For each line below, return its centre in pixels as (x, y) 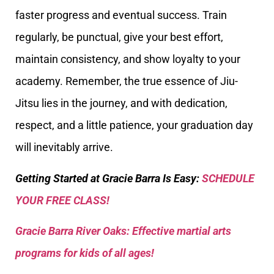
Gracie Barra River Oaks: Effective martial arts (123, 231)
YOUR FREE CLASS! (62, 200)
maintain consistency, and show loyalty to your (128, 59)
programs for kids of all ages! (85, 253)
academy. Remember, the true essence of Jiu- (127, 81)
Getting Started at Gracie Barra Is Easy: (109, 178)
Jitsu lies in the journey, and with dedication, (121, 103)
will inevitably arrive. (64, 147)
